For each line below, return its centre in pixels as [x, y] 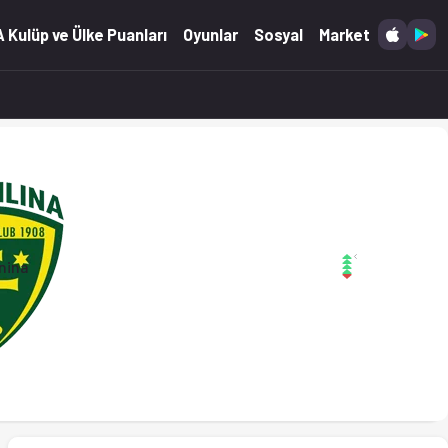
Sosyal [279, 35]
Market [345, 35]
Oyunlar [211, 35]
